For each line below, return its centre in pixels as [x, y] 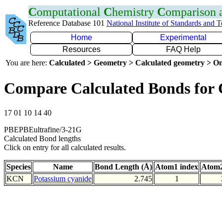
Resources [81, 49]
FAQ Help [183, 49]
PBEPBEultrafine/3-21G [43, 129]
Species [19, 166]
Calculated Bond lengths [42, 138]
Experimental [183, 37]
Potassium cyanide [63, 178]
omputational [70, 12]
